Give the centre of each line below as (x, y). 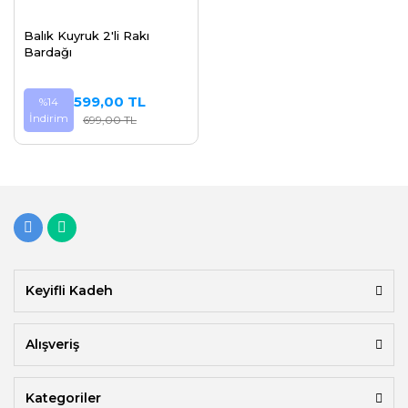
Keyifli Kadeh (69, 291)
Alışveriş (52, 344)
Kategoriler (63, 398)
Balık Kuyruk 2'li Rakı (87, 36)
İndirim (49, 118)
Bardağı (48, 52)
